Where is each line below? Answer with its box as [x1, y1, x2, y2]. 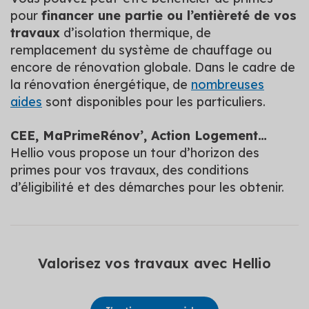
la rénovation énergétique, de [10, 77, 191, 92]
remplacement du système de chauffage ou [10, 42, 272, 58]
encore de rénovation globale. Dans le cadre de [10, 59, 295, 75]
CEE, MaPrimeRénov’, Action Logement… [10, 128, 267, 143]
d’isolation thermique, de [60, 25, 211, 41]
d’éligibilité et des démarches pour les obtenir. [10, 179, 284, 195]
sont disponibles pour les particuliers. [42, 94, 266, 110]
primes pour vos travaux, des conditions [10, 162, 249, 178]
